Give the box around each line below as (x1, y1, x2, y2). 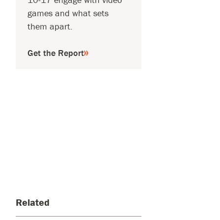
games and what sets (27, 7, 109, 19)
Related (15, 195, 50, 208)
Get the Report (27, 47, 84, 58)
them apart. (27, 20, 73, 32)
